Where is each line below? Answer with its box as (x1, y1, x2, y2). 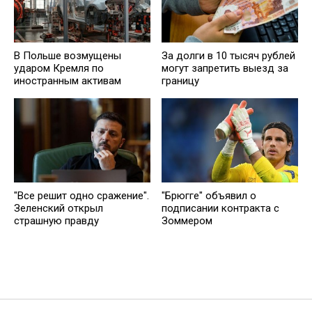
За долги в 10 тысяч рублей (162, 49, 295, 62)
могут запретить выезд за (162, 61, 288, 75)
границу (162, 74, 199, 87)
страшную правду (14, 214, 99, 227)
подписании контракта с (162, 201, 279, 214)
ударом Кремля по (14, 61, 104, 75)
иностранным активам (14, 74, 121, 87)
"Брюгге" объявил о (162, 189, 256, 202)
